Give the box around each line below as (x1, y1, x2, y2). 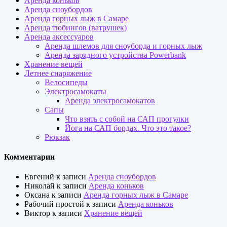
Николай (24, 181, 55, 191)
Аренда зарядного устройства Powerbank (45, 50, 186, 59)
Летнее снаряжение (24, 68, 92, 78)
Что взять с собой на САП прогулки (65, 114, 189, 123)
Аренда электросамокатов (65, 96, 155, 105)
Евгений (24, 172, 54, 181)
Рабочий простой (24, 200, 84, 209)
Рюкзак (45, 132, 70, 141)
